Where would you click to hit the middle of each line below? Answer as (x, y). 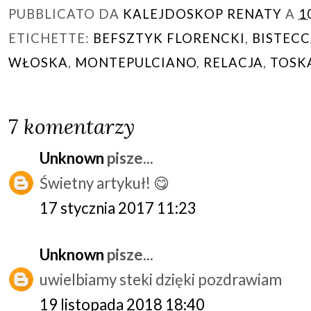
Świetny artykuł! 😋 (104, 183)
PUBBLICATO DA (66, 14)
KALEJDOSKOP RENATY (202, 14)
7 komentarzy (72, 126)
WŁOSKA (38, 62)
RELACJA (233, 62)
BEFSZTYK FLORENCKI (169, 38)
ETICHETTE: (51, 38)
